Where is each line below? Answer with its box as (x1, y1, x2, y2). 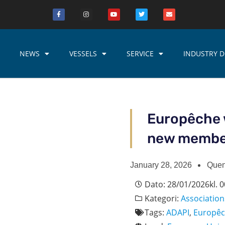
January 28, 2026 (130, 161, 192, 170)
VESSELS (69, 48, 97, 58)
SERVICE (126, 48, 154, 58)
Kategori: (144, 193, 181, 204)
